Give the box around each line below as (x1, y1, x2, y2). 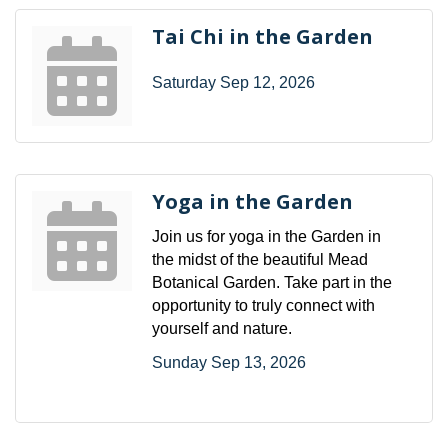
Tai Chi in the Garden (152, 22, 373, 50)
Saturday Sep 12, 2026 (152, 73, 315, 91)
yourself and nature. (152, 319, 292, 337)
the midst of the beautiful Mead (152, 250, 368, 268)
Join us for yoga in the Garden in (152, 227, 381, 245)
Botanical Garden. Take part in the (152, 273, 392, 291)
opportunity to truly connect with (152, 296, 375, 314)
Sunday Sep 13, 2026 (152, 353, 306, 371)
